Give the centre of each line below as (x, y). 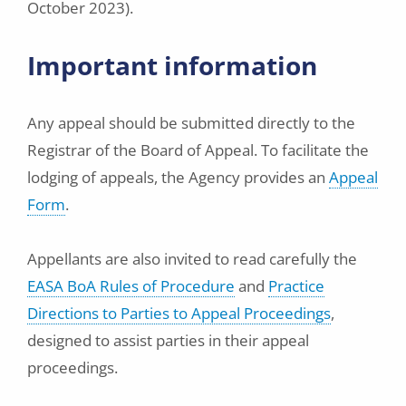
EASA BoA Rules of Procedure (131, 286)
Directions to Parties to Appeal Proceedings (179, 313)
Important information (172, 65)
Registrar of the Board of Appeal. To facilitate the (198, 150)
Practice (296, 286)
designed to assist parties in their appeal (168, 340)
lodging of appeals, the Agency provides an (178, 177)
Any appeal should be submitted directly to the (191, 123)
